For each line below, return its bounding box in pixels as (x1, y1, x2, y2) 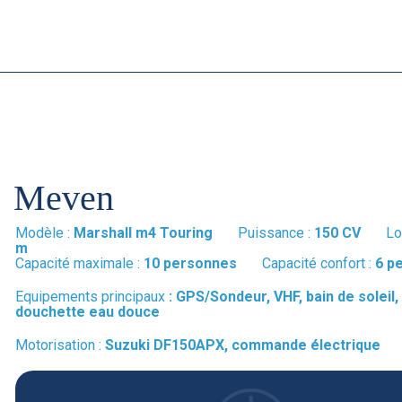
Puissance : (237, 224, 314, 242)
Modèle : (14, 224, 74, 242)
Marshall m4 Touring (73, 224, 238, 242)
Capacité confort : (261, 255, 375, 273)
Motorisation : (14, 336, 105, 354)
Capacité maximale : (14, 255, 144, 273)
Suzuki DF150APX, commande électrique (104, 336, 380, 354)
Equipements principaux (14, 288, 165, 306)
